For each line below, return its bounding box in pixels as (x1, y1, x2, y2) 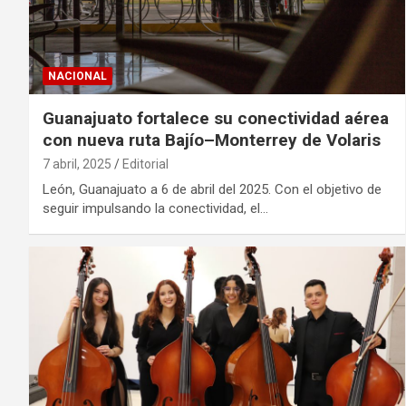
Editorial (122, 157, 169, 172)
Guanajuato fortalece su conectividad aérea (43, 108, 389, 130)
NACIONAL (48, 70, 107, 83)
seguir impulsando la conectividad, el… (43, 200, 268, 217)
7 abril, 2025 (43, 157, 111, 172)
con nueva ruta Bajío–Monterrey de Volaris (43, 130, 381, 151)
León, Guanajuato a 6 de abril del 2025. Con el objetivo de (43, 181, 382, 198)
